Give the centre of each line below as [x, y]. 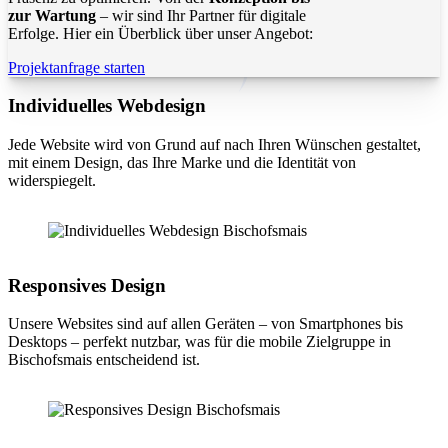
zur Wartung [52, 15]
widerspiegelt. [52, 181]
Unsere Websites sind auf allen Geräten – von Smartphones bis [205, 324]
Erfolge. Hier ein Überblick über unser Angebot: [160, 33]
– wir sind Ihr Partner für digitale [201, 15]
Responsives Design [87, 285]
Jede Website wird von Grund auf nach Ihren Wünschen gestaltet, [214, 145]
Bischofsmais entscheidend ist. [104, 360]
